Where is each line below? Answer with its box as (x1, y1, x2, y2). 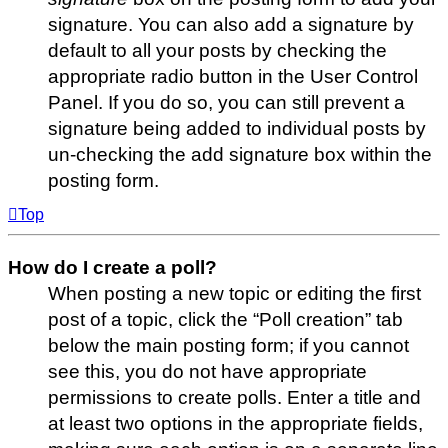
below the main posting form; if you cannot (48, 335, 409, 357)
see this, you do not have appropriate (48, 361, 367, 383)
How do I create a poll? (8, 257, 217, 279)
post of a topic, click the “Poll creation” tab (48, 309, 403, 331)
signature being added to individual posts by (48, 118, 426, 140)
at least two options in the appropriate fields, (48, 413, 423, 435)
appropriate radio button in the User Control (48, 66, 418, 88)
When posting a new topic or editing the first (48, 283, 421, 305)
